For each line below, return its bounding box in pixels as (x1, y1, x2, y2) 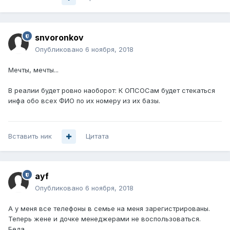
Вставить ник (8, 132, 52, 141)
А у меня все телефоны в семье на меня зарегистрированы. (8, 204, 210, 213)
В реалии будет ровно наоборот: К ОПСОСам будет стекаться (8, 86, 215, 95)
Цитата (86, 132, 109, 141)
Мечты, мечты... (8, 66, 59, 74)
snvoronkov (35, 32, 84, 43)
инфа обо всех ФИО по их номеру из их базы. (8, 97, 160, 105)
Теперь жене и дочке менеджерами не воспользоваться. (8, 215, 201, 223)
